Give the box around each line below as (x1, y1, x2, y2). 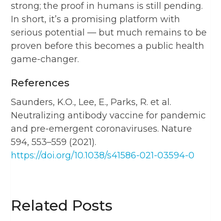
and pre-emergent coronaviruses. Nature (11, 123, 192, 134)
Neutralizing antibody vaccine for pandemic (11, 110, 206, 121)
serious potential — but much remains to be (11, 27, 207, 38)
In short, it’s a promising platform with (11, 13, 181, 25)
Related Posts (11, 196, 113, 215)
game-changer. (11, 53, 79, 65)
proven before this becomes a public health (11, 40, 205, 51)
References (11, 76, 70, 89)
